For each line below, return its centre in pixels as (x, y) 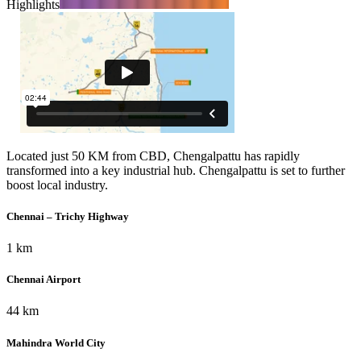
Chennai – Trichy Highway (68, 216)
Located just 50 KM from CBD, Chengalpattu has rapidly (153, 156)
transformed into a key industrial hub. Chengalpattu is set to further (176, 170)
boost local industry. (57, 185)
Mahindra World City (56, 342)
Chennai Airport (44, 280)
